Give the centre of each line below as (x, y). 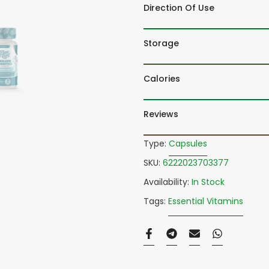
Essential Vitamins (206, 201)
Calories (162, 79)
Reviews (161, 114)
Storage (161, 43)
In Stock (208, 182)
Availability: (168, 182)
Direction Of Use (179, 8)
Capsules (188, 144)
